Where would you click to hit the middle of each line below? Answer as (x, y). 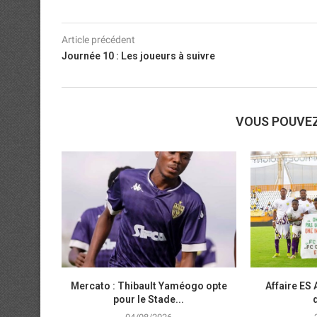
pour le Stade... (149, 300)
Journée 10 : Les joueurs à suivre (138, 56)
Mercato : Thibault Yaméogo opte (149, 286)
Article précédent (98, 39)
